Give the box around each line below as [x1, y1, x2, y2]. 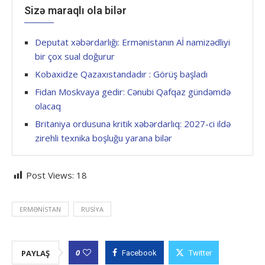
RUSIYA [81, 205, 104, 214]
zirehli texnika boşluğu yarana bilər [35, 132, 172, 144]
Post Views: [26, 169, 74, 181]
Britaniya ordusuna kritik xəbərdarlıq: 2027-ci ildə [35, 118, 231, 130]
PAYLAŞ [21, 248, 50, 258]
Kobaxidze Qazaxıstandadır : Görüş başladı [35, 68, 208, 80]
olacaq [35, 100, 61, 112]
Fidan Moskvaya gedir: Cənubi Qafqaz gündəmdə [35, 86, 231, 98]
